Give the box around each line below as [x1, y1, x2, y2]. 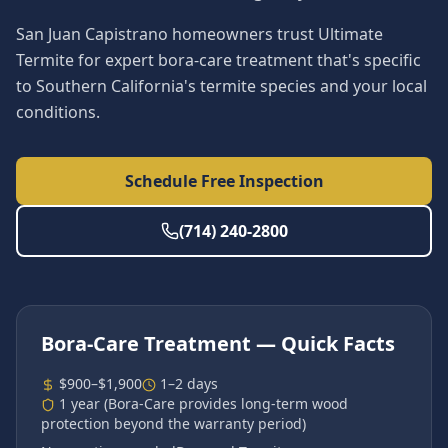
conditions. [16, 101, 100, 123]
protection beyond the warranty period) [41, 414, 306, 433]
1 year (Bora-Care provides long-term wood [59, 394, 348, 413]
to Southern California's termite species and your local [16, 75, 427, 97]
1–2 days [160, 374, 218, 393]
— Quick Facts [251, 330, 395, 357]
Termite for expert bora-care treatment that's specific [16, 49, 421, 71]
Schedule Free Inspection [124, 170, 324, 192]
